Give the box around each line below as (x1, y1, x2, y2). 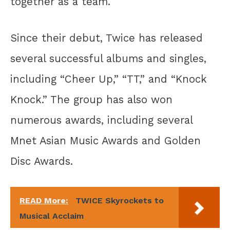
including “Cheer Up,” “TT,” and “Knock (10, 72, 207, 85)
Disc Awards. (10, 155, 73, 167)
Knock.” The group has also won (10, 93, 172, 106)
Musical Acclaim (20, 211, 84, 221)
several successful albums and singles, (10, 52, 206, 65)
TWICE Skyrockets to (75, 196, 164, 206)
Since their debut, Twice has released (10, 31, 203, 44)
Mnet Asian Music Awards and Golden (10, 134, 201, 147)
